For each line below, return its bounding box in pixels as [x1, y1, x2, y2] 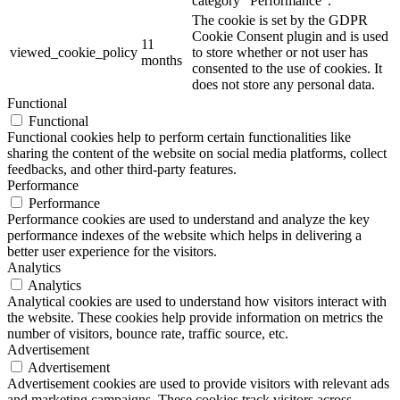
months [141, 53, 182, 69]
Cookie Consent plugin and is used [192, 29, 388, 45]
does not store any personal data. [192, 77, 375, 93]
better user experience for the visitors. [7, 244, 217, 260]
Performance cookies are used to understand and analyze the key [7, 212, 370, 228]
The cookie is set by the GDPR [192, 12, 368, 29]
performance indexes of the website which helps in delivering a [7, 228, 362, 244]
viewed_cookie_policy [10, 45, 137, 61]
